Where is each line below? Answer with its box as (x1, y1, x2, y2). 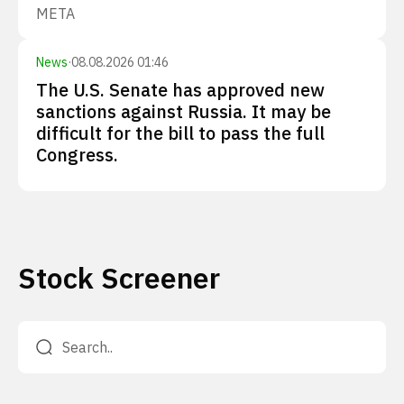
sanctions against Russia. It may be (36, 99, 331, 124)
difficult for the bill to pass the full (36, 121, 325, 145)
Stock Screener (18, 259, 220, 297)
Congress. (36, 142, 118, 167)
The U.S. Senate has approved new (36, 78, 325, 102)
